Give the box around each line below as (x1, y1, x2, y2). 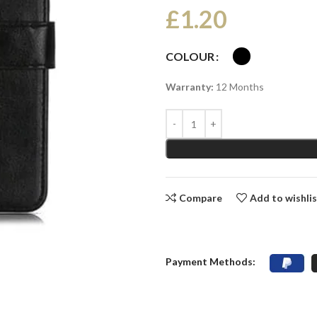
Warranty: (165, 81, 214, 93)
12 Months (213, 81, 264, 93)
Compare (179, 192, 223, 204)
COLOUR (165, 50, 214, 64)
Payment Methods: (165, 255, 255, 267)
